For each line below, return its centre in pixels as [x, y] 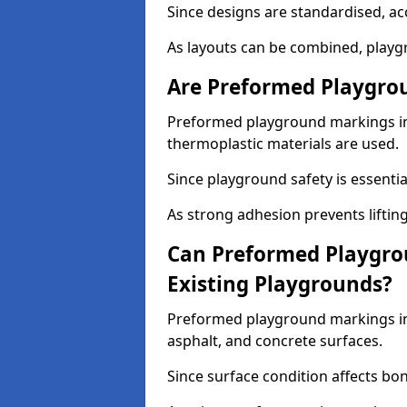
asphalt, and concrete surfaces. [275, 341]
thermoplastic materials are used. [283, 144]
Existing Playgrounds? [280, 284]
